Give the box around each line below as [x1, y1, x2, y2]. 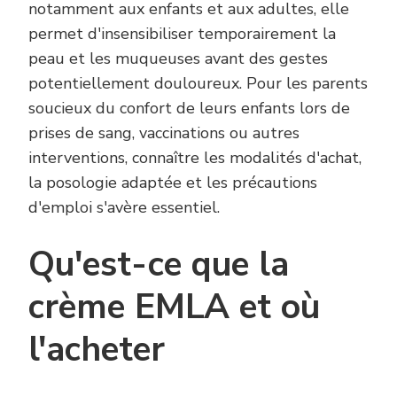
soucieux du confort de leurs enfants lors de [28, 97, 350, 119]
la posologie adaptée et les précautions [28, 171, 317, 193]
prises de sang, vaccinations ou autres [28, 121, 300, 144]
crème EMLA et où [28, 283, 320, 331]
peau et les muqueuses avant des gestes [28, 47, 328, 69]
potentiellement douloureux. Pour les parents [28, 72, 368, 94]
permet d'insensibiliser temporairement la [28, 22, 336, 44]
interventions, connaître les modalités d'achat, [28, 146, 362, 168]
